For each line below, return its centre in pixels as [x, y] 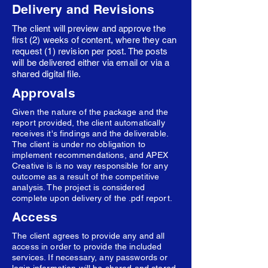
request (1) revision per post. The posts [90, 51]
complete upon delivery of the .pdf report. [92, 198]
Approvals [44, 93]
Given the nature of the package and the [90, 112]
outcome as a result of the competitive [86, 176]
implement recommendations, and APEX [90, 155]
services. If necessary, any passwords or [90, 257]
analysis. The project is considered [78, 187]
